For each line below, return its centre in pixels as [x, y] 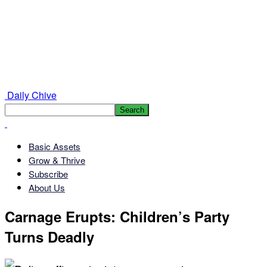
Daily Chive [32, 95]
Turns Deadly [49, 236]
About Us [47, 187]
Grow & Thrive [57, 160]
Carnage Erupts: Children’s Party [117, 216]
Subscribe [48, 174]
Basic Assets [55, 146]
